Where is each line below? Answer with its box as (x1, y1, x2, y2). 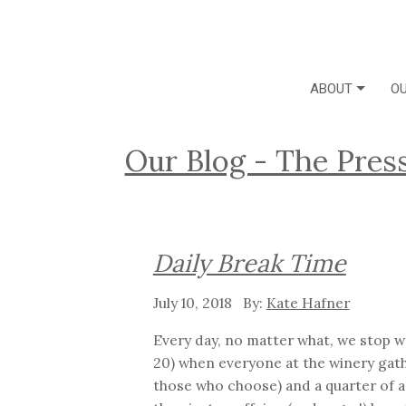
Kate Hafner (266, 293, 350, 312)
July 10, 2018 (152, 293, 236, 312)
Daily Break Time (152, 247, 346, 279)
